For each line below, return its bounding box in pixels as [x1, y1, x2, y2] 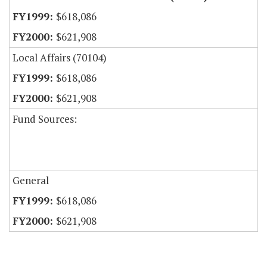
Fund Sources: [13, 112, 77, 126]
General [13, 173, 49, 188]
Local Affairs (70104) [13, 51, 107, 65]
